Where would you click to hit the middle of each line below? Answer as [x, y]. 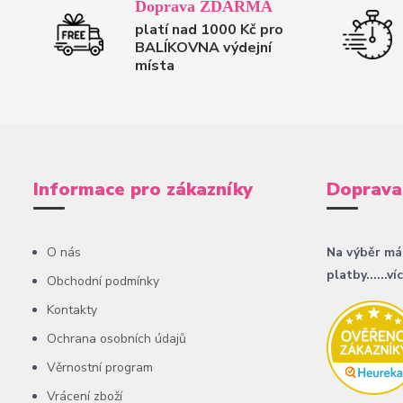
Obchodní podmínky [103, 281]
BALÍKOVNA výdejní [203, 47]
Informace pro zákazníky [143, 189]
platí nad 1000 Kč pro [209, 29]
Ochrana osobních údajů [116, 339]
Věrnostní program [100, 367]
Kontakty [72, 310]
